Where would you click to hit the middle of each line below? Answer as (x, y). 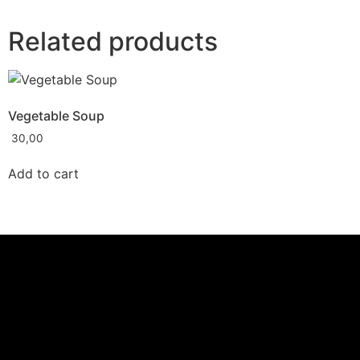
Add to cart (43, 174)
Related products (113, 41)
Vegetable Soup (56, 115)
